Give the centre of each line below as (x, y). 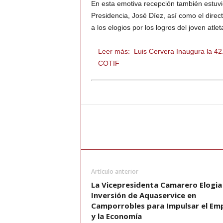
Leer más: (114, 52)
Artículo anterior (114, 172)
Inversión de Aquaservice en (143, 195)
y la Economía (116, 216)
